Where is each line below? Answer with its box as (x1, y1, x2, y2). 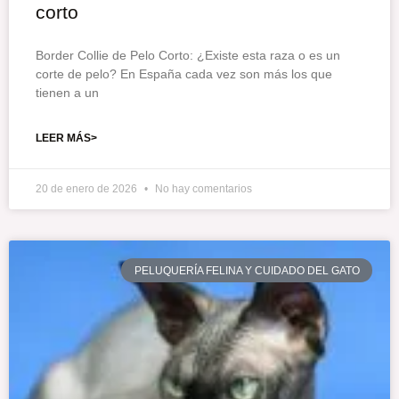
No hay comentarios (152, 183, 252, 196)
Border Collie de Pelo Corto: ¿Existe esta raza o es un (36, 48, 340, 63)
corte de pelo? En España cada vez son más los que (36, 67, 332, 82)
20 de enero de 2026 (36, 183, 140, 196)
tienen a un (36, 85, 99, 101)
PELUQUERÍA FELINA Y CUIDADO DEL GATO (134, 264, 360, 277)
